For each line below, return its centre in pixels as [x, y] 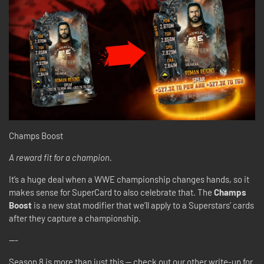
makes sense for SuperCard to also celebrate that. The [111, 192]
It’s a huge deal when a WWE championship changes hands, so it [129, 179]
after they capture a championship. [76, 218]
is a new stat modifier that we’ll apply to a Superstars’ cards [143, 205]
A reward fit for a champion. [60, 158]
